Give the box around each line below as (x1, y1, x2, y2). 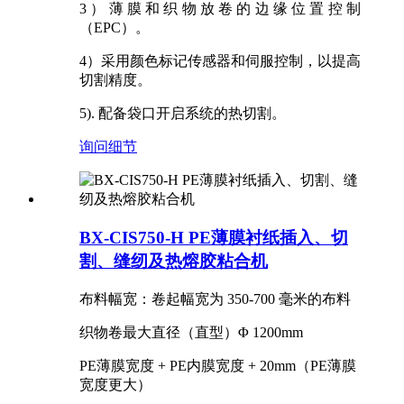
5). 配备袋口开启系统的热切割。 (79, 106, 286, 122)
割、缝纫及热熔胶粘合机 (79, 252, 268, 271)
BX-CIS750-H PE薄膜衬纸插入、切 (79, 228, 348, 248)
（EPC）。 (79, 20, 150, 36)
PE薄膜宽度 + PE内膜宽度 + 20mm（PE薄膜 (79, 357, 356, 373)
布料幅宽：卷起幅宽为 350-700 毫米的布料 (79, 290, 351, 307)
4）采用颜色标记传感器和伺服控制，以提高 (79, 53, 361, 69)
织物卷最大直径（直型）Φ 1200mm (79, 324, 303, 340)
